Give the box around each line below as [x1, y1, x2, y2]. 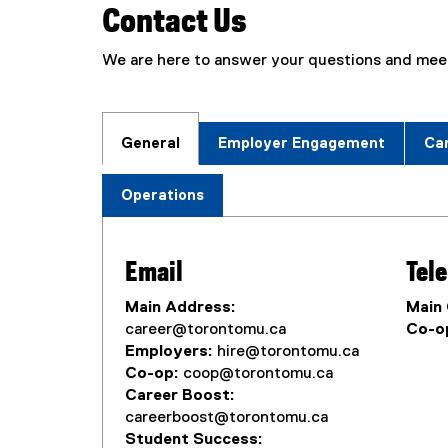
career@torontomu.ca [125, 322, 286, 338]
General [121, 136, 180, 151]
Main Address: [125, 300, 236, 316]
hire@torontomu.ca [213, 344, 359, 360]
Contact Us [102, 6, 247, 38]
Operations [121, 188, 204, 203]
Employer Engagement [218, 136, 385, 151]
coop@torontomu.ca [183, 366, 333, 382]
